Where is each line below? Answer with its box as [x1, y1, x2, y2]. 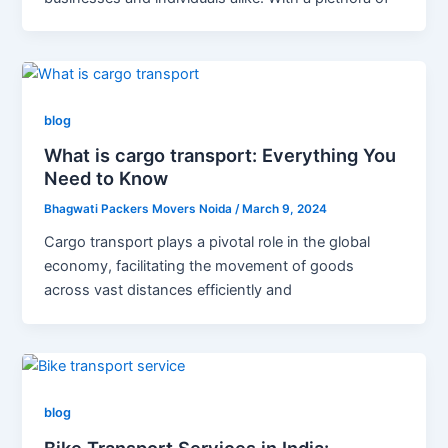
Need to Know [44, 167, 169, 190]
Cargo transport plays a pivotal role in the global [44, 233, 371, 251]
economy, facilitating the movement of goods [44, 257, 355, 275]
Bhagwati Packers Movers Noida [44, 202, 236, 217]
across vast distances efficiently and [44, 281, 293, 299]
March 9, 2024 [242, 202, 328, 217]
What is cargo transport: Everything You [44, 144, 397, 167]
